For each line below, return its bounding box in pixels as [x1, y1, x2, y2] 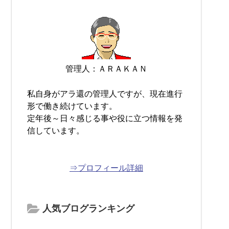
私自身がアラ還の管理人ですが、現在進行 [27, 89, 182, 98]
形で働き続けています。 [27, 102, 117, 110]
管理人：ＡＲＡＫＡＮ [65, 64, 147, 73]
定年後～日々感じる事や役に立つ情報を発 [27, 114, 182, 123]
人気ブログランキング [40, 203, 134, 214]
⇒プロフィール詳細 [70, 164, 143, 172]
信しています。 [27, 126, 84, 135]
